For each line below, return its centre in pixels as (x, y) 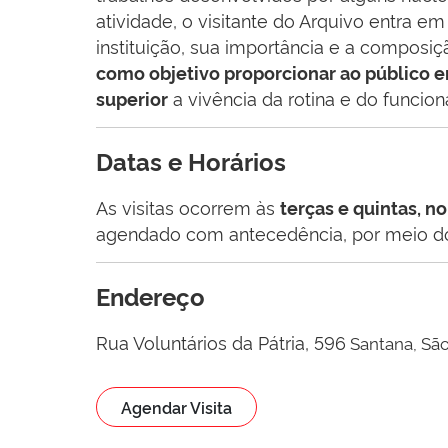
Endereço (150, 295)
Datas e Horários (191, 160)
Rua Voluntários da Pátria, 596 (221, 341)
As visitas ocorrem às (188, 206)
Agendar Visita (176, 406)
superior (132, 97)
